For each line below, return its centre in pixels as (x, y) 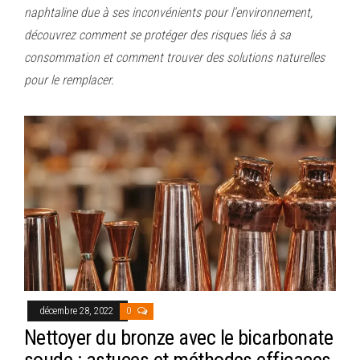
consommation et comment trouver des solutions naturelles (174, 57)
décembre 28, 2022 (78, 311)
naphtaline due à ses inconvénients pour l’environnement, (168, 12)
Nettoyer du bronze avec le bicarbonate (179, 337)
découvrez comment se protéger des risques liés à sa (157, 35)
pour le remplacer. (69, 80)
